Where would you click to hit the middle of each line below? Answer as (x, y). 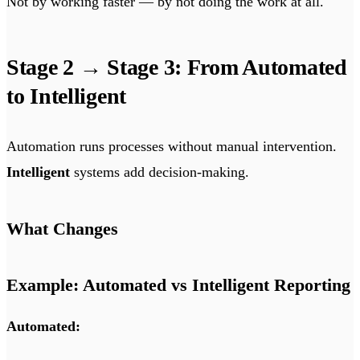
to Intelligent (67, 96)
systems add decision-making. (160, 172)
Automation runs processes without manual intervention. (172, 146)
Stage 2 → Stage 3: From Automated (177, 67)
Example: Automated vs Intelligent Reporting (178, 284)
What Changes (62, 228)
